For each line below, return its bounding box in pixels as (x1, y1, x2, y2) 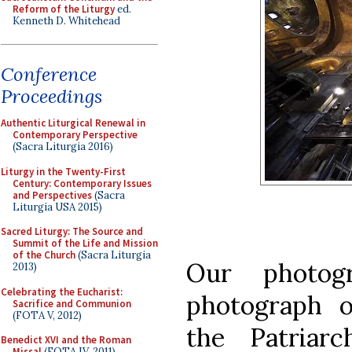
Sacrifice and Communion (13, 296, 131, 310)
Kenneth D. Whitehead (13, 13, 120, 27)
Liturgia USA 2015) (13, 200, 102, 214)
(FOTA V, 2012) (13, 308, 82, 322)
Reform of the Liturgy (13, 2, 115, 16)
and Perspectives (13, 188, 92, 202)
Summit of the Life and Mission (13, 236, 158, 250)
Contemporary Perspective (13, 128, 137, 141)
